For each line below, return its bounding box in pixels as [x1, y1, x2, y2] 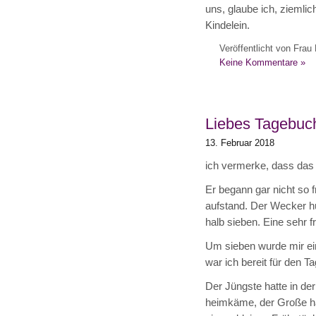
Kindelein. [205, 20, 250, 32]
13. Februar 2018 [205, 138, 274, 149]
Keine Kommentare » [219, 57, 305, 68]
